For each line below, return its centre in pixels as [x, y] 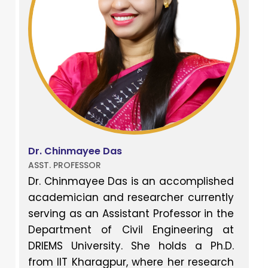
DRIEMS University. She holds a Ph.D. [131, 246]
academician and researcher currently [131, 198]
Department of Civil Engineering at [131, 230]
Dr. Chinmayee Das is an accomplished [131, 182]
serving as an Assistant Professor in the [131, 214]
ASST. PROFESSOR [65, 165]
